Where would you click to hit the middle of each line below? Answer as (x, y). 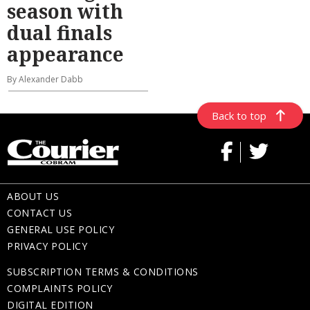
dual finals (60, 33)
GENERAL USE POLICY (61, 230)
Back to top (239, 116)
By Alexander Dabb (45, 80)
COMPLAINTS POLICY (60, 289)
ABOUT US (33, 197)
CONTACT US (39, 213)
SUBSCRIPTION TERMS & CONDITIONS (103, 272)
